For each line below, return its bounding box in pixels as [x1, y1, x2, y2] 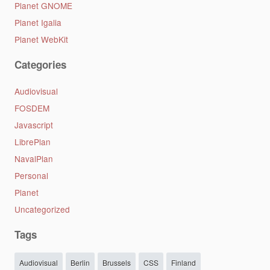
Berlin [70, 257, 90, 268]
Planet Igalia [14, 16, 61, 29]
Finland [171, 257, 196, 268]
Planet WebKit [14, 33, 68, 46]
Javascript [14, 119, 53, 131]
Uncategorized [14, 203, 70, 216]
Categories [14, 57, 66, 72]
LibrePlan [14, 136, 51, 148]
